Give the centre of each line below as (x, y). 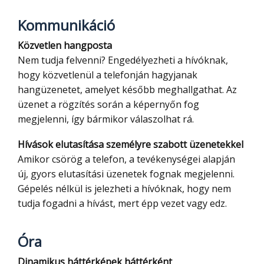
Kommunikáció (66, 25)
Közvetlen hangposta (68, 46)
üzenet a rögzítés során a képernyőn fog (108, 105)
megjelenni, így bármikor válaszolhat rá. (106, 119)
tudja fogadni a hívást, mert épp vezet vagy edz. (122, 204)
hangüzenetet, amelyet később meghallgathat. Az (127, 90)
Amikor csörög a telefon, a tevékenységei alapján (126, 159)
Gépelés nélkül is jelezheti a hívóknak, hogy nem (124, 189)
